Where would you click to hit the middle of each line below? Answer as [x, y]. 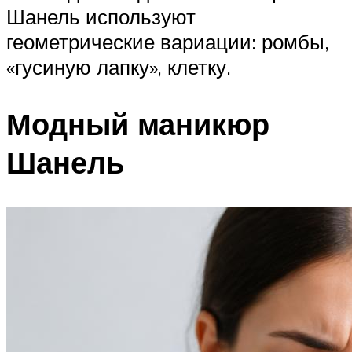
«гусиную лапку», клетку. [119, 67]
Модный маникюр [138, 124]
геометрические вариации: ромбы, [168, 42]
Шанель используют [101, 17]
